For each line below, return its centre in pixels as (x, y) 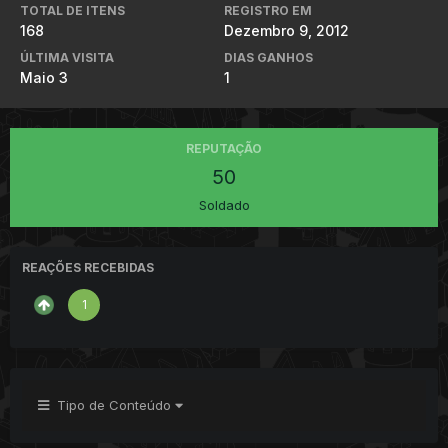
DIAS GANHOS (268, 57)
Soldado (224, 204)
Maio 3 (44, 77)
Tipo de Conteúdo (112, 404)
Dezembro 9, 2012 (286, 30)
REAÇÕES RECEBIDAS (88, 267)
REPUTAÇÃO (224, 148)
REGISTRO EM (268, 10)
